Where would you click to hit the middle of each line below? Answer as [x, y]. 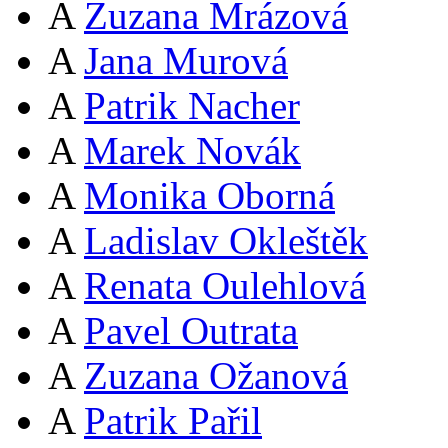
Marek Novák [192, 150]
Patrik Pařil [173, 420]
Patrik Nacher [192, 105]
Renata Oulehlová [225, 285]
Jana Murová [186, 60]
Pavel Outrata [191, 330]
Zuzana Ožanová [216, 375]
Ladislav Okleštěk [226, 240]
